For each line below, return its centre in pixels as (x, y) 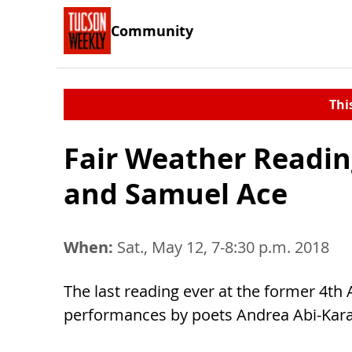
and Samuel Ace (176, 194)
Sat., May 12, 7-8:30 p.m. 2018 (221, 247)
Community (152, 30)
